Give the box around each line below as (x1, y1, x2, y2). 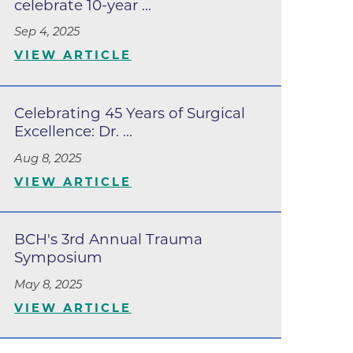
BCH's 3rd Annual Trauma (14, 229, 203, 248)
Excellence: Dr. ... (14, 121, 133, 140)
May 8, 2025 (14, 277, 83, 292)
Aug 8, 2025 (14, 150, 82, 165)
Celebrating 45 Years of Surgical (14, 103, 246, 122)
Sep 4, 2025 (14, 24, 80, 39)
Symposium (14, 247, 103, 266)
